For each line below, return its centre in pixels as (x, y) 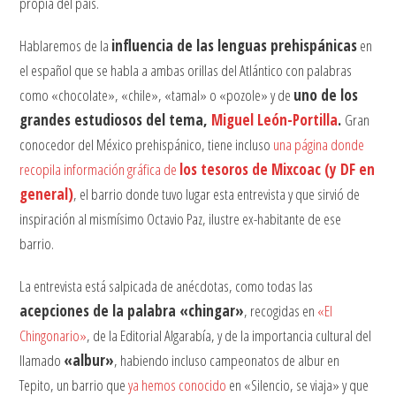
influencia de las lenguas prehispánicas (235, 46)
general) (47, 194)
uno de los (326, 95)
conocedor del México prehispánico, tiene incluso (147, 145)
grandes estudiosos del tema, (116, 120)
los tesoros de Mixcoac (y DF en (278, 170)
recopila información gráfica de (100, 170)
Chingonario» (53, 336)
